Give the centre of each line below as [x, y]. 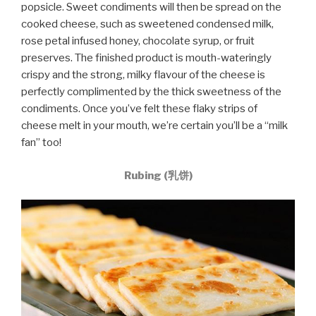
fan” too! [41, 143]
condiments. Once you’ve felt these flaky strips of [139, 109]
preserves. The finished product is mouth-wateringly [146, 58]
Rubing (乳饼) [158, 175]
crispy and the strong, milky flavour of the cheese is [143, 75]
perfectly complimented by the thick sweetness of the [151, 92]
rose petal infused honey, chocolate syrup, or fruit [138, 41]
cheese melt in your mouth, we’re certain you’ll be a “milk [154, 126]
